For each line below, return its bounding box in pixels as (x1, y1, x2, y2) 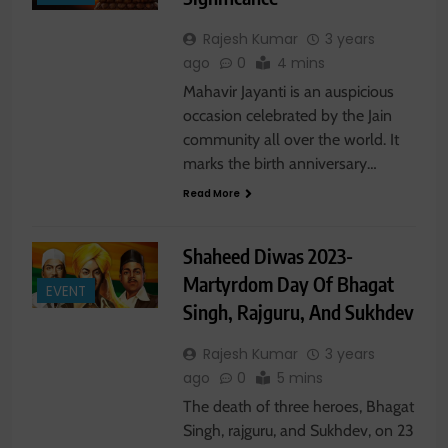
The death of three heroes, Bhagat (182, 396, 414, 416)
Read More (182, 185, 240, 201)
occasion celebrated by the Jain (182, 105, 392, 125)
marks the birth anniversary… (182, 153, 377, 173)
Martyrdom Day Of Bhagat (182, 270, 394, 296)
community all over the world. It (182, 129, 399, 149)
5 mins (276, 367, 323, 388)
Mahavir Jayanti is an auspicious (182, 81, 394, 101)
